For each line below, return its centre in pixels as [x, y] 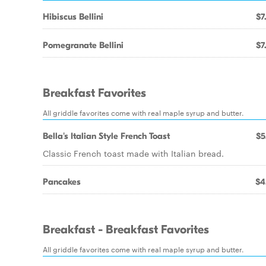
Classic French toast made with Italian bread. [133, 153]
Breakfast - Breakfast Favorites [126, 230]
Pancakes [62, 182]
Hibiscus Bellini [73, 17]
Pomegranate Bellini [83, 45]
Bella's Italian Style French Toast [106, 136]
